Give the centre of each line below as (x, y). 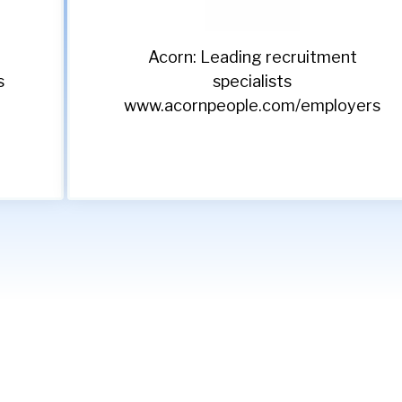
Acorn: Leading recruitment (252, 57)
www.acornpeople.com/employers (253, 106)
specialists (253, 82)
